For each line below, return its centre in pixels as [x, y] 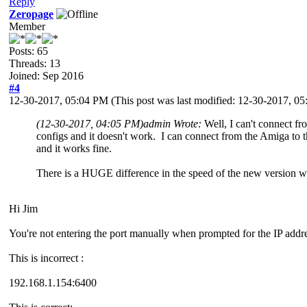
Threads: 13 [35, 63]
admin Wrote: [174, 123]
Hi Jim [23, 208]
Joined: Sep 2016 [46, 75]
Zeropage [31, 14]
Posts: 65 [28, 51]
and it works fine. [74, 148]
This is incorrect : [46, 258]
